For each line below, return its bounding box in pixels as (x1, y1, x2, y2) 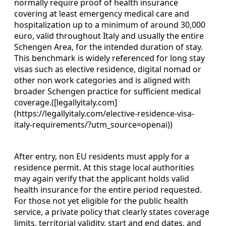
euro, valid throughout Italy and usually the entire (14, 30, 204, 41)
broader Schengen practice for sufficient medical (14, 85, 201, 97)
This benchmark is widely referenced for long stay (14, 52, 205, 64)
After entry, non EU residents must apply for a (14, 150, 189, 162)
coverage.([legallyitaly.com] (14, 96, 117, 108)
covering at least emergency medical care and (14, 8, 189, 19)
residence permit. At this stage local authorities (14, 161, 194, 173)
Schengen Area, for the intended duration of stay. (14, 41, 203, 52)
